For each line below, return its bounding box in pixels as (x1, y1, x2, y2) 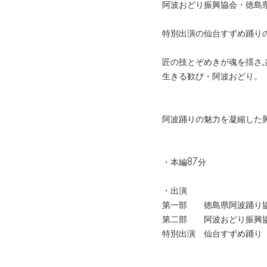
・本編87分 (162, 158, 206, 167)
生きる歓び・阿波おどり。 (162, 72, 262, 82)
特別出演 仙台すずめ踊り (162, 229, 262, 239)
